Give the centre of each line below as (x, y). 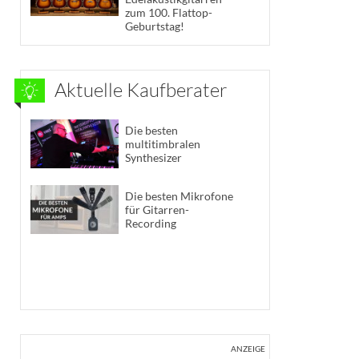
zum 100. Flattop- (169, 12)
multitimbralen (163, 144)
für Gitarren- (157, 209)
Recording (151, 223)
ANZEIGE (248, 348)
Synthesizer (153, 158)
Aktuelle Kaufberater (141, 89)
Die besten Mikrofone (179, 196)
